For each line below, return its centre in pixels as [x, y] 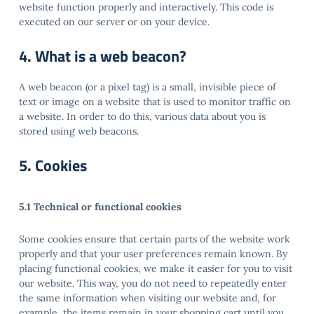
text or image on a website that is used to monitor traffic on [155, 102]
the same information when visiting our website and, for [148, 298]
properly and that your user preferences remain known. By [153, 254]
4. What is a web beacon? [103, 56]
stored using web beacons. [79, 131]
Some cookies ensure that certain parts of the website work [155, 239]
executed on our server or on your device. [114, 22]
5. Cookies [53, 165]
